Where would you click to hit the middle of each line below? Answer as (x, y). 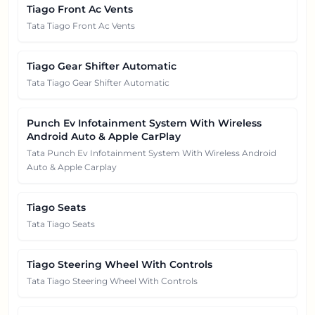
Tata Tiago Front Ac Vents (81, 25)
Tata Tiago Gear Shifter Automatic (98, 82)
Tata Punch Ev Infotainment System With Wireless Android (152, 153)
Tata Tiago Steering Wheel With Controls (112, 281)
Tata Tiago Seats (61, 224)
